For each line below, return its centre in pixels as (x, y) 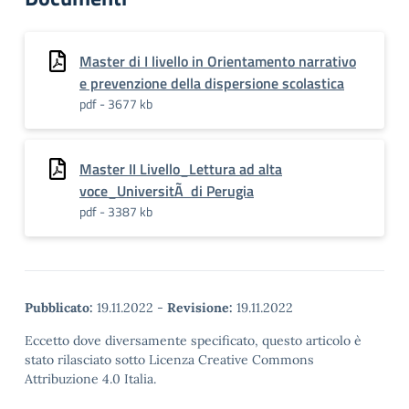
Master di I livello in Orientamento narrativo (218, 62)
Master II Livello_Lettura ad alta (181, 169)
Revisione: (200, 308)
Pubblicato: (59, 308)
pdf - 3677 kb (116, 104)
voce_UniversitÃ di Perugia (167, 191)
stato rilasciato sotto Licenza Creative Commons (169, 360)
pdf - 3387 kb (116, 212)
